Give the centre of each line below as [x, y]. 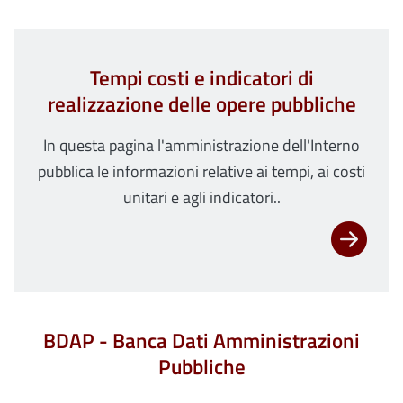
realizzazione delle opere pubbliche [201, 105]
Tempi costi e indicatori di [201, 79]
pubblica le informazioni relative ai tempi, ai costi [201, 172]
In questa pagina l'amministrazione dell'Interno [201, 146]
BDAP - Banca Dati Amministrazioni [201, 341]
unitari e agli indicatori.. [201, 198]
